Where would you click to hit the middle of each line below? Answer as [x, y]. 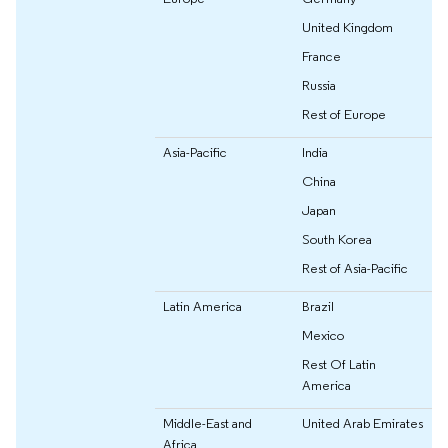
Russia [319, 85]
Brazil [318, 306]
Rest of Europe [344, 114]
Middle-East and [207, 423]
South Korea [337, 239]
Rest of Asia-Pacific [355, 268]
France [321, 56]
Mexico [323, 335]
